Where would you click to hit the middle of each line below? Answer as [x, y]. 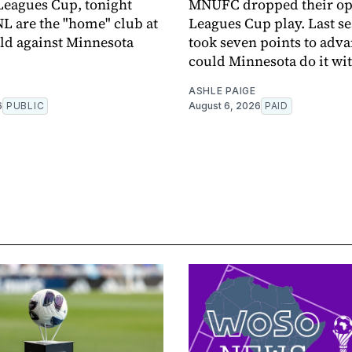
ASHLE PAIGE [222, 91]
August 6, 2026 [225, 106]
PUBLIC [26, 106]
